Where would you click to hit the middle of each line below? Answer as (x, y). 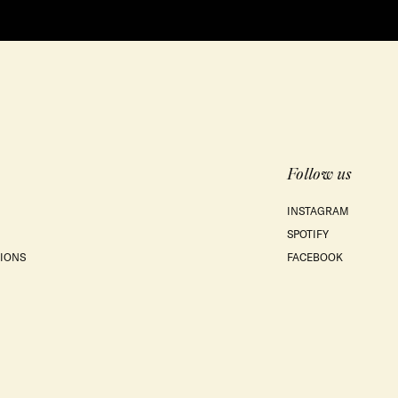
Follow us (319, 175)
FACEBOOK (315, 258)
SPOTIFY (308, 235)
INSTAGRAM (318, 211)
